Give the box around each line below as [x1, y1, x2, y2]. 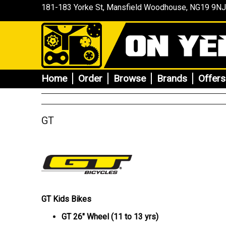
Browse [114, 73, 146, 84]
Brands [157, 73, 187, 84]
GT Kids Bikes [41, 194, 91, 204]
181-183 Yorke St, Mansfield [41, 3, 142, 12]
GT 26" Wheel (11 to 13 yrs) [62, 212, 158, 221]
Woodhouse [142, 3, 186, 12]
